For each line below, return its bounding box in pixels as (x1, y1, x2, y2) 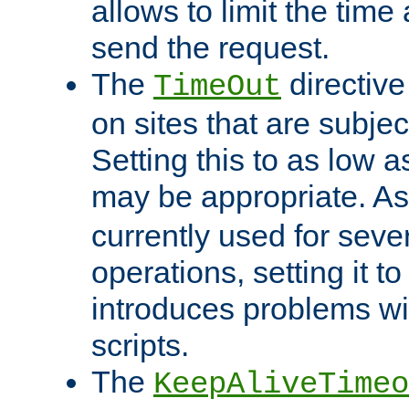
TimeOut (153, 69, 281, 105)
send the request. (91, 30, 330, 66)
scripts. (91, 328, 189, 363)
